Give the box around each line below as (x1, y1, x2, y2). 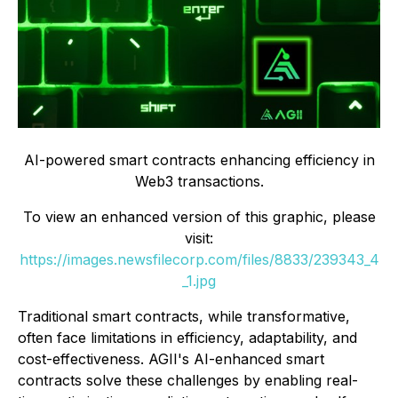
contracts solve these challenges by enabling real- (18, 371, 358, 390)
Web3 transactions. (134, 172, 264, 191)
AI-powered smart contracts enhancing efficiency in (23, 151, 375, 170)
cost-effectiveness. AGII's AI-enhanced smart (18, 350, 324, 369)
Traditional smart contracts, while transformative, (18, 307, 350, 326)
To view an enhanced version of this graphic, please (22, 208, 376, 227)
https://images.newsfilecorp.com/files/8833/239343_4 (19, 251, 379, 269)
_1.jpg (182, 272, 216, 291)
